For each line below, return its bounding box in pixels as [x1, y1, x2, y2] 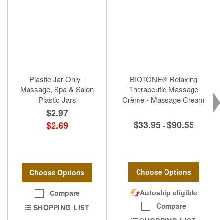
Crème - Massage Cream [122, 94, 205, 105]
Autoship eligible [139, 188, 197, 198]
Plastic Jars [38, 94, 76, 105]
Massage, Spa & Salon [20, 83, 94, 94]
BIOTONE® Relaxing [130, 73, 197, 84]
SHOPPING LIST [33, 202, 90, 213]
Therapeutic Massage [129, 83, 198, 94]
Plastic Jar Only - [29, 73, 85, 84]
